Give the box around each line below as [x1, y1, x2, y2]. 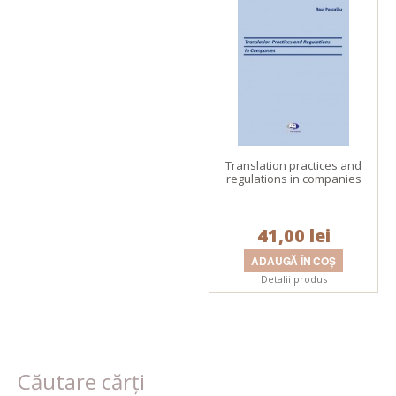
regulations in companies [225, 171, 362, 187]
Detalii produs [260, 272, 327, 286]
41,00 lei [256, 224, 331, 247]
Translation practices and [225, 157, 362, 173]
